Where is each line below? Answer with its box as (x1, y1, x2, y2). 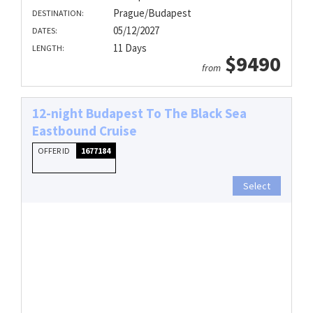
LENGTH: (32, 43, 64, 54)
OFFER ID (38, 145, 71, 156)
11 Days (112, 41, 147, 55)
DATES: (32, 25, 57, 36)
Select (243, 180, 270, 193)
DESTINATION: (32, 8, 84, 19)
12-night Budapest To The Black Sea (32, 105, 247, 122)
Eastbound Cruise (32, 122, 137, 140)
